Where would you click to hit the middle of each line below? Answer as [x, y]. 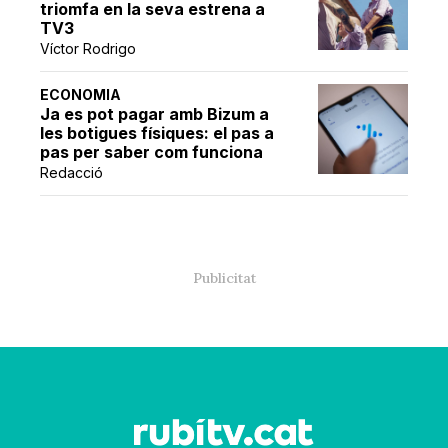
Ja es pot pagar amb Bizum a [155, 113]
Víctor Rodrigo [88, 48]
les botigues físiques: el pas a [157, 132]
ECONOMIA [81, 94]
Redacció [72, 172]
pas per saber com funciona [152, 151]
